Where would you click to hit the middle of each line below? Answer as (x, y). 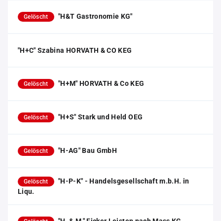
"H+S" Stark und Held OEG (100, 117)
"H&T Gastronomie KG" (95, 16)
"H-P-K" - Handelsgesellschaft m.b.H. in (124, 181)
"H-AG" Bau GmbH (88, 150)
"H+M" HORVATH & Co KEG (101, 83)
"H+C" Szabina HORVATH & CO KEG (75, 50)
